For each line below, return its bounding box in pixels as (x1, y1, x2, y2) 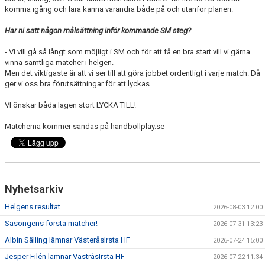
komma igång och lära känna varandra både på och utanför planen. (5, 5, 233, 14)
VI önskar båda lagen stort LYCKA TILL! (5, 101, 136, 109)
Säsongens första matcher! (5, 219, 98, 228)
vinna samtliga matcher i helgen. (5, 58, 114, 67)
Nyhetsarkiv (5, 183, 63, 195)
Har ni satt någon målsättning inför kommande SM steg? (5, 26, 191, 35)
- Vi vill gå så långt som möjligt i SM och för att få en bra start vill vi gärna (5, 47, 250, 56)
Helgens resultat (5, 202, 60, 211)
